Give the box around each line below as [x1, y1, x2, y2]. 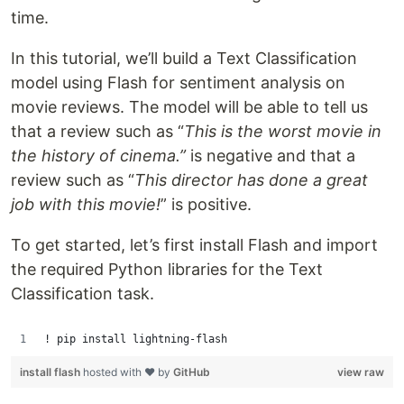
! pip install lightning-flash [44, 333, 227, 345]
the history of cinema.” [11, 146, 186, 165]
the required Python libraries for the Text [11, 260, 323, 279]
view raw [337, 365, 384, 379]
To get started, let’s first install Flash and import [11, 235, 378, 254]
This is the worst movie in [184, 122, 381, 141]
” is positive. [161, 195, 252, 214]
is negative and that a [186, 146, 355, 165]
